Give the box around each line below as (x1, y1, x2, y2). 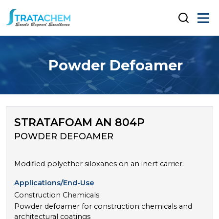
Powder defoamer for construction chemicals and (14, 202, 192, 211)
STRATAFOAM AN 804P (14, 116, 145, 129)
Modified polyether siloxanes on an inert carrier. (14, 159, 184, 168)
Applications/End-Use (14, 178, 94, 187)
